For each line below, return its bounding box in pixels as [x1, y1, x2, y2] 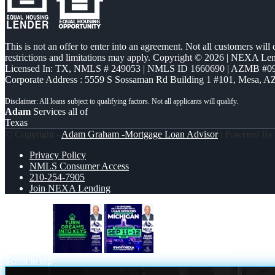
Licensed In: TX [5, 63, 69, 74]
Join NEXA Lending [29, 183, 110, 194]
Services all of [31, 106, 88, 117]
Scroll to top [5, 255, 52, 266]
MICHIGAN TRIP [156, 244, 231, 255]
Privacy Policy [29, 150, 86, 161]
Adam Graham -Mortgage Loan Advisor [61, 129, 218, 140]
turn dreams [5, 244, 50, 255]
